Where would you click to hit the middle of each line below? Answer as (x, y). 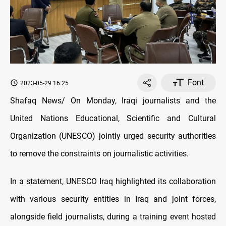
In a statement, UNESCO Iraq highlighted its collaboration (113, 181)
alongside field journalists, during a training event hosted (113, 216)
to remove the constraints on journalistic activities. (99, 153)
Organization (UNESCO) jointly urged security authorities (113, 136)
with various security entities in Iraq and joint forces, (113, 199)
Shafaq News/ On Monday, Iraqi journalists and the (113, 100)
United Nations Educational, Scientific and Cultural (113, 118)
